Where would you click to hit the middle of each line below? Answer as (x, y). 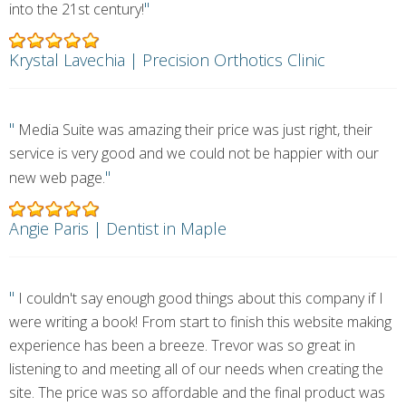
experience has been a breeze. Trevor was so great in (182, 345)
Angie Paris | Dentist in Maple (118, 228)
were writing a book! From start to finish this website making (200, 322)
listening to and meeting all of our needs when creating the (196, 369)
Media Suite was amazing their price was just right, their (193, 130)
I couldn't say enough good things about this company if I (199, 298)
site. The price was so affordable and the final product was (197, 392)
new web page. (57, 178)
